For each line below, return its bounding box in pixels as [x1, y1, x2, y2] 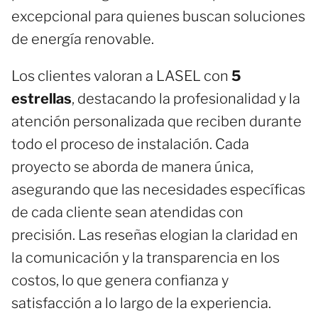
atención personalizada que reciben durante [11, 112, 302, 130]
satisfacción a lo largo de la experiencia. [11, 294, 271, 312]
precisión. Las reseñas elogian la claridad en [11, 226, 298, 243]
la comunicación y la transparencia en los [11, 248, 280, 266]
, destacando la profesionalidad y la [72, 89, 300, 107]
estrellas [11, 89, 72, 107]
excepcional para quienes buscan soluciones [11, 7, 305, 25]
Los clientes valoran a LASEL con [11, 67, 231, 84]
